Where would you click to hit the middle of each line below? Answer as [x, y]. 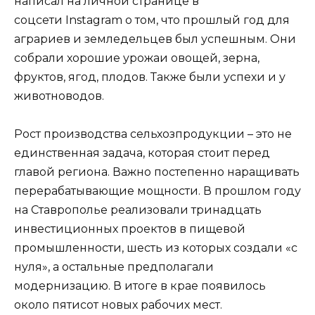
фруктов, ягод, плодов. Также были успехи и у [150, 77]
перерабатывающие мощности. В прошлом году [157, 191]
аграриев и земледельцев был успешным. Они [155, 39]
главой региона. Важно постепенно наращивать [157, 172]
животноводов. [59, 96]
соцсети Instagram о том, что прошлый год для [152, 20]
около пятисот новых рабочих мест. [120, 304]
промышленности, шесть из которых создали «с [156, 247]
